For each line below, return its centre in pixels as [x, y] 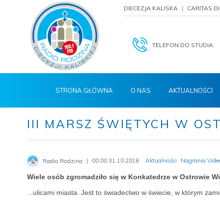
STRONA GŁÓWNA [84, 90]
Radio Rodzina [63, 161]
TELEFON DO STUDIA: [183, 45]
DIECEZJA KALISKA [151, 8]
